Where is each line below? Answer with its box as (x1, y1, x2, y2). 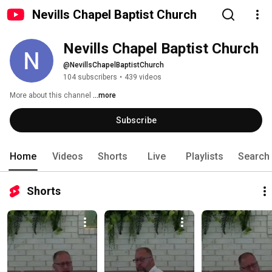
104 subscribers (63, 73, 117, 81)
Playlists (186, 151, 223, 162)
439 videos (124, 73, 161, 81)
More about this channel (10, 91, 91, 100)
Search (238, 151, 270, 162)
